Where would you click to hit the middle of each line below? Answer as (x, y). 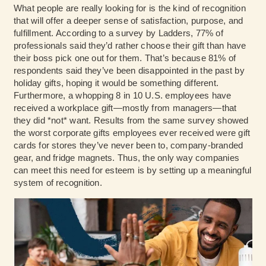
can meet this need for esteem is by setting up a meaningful (133, 170)
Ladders (175, 33)
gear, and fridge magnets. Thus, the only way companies (127, 158)
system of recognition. (58, 183)
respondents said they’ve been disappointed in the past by (129, 71)
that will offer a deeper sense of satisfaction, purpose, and (129, 21)
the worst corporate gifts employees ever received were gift (132, 133)
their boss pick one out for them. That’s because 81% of (125, 58)
